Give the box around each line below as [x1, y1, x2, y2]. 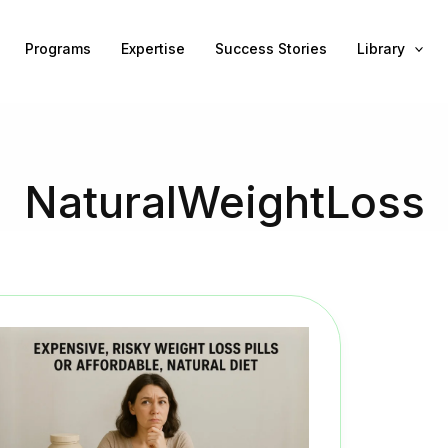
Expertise [120, 39, 185, 57]
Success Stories [214, 39, 327, 57]
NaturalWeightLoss [23, 174, 425, 229]
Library [356, 39, 405, 57]
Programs [24, 39, 91, 57]
